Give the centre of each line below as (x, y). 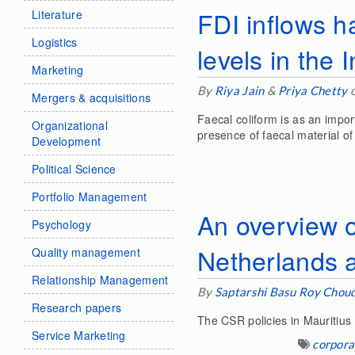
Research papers (77, 307)
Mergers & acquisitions (92, 97)
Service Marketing (79, 335)
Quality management (86, 252)
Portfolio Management (90, 197)
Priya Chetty (313, 90)
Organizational (70, 125)
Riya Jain (239, 90)
